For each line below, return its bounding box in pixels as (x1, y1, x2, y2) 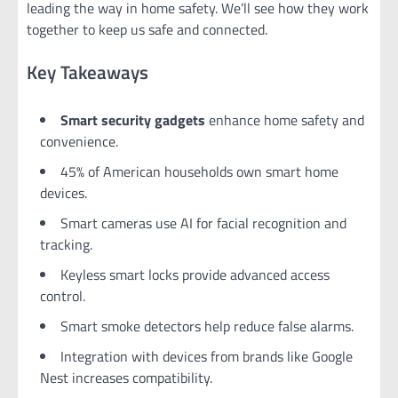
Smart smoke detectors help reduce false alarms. (60, 314, 354, 337)
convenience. (40, 130, 118, 152)
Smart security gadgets (60, 108, 205, 131)
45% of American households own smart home (60, 160, 338, 182)
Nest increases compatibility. (40, 366, 212, 388)
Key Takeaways (27, 57, 148, 86)
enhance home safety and (205, 108, 364, 131)
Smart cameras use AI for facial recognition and (60, 211, 346, 234)
